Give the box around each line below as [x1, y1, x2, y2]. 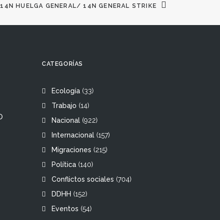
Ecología [52, 87, 80, 95]
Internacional [52, 131, 94, 139]
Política [52, 161, 76, 168]
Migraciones [52, 146, 91, 154]
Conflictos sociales [52, 175, 114, 183]
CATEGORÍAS [42, 60, 83, 67]
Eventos [52, 205, 79, 213]
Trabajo [52, 102, 77, 110]
